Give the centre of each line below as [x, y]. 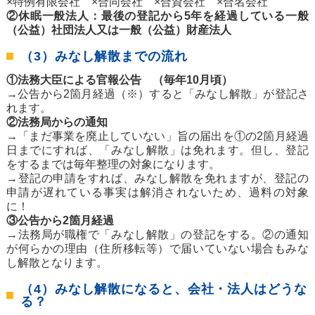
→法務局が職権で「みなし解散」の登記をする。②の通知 [157, 235]
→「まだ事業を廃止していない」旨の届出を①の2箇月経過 [157, 136]
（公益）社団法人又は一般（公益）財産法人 [119, 30]
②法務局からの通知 [57, 122]
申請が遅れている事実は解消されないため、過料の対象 [157, 193]
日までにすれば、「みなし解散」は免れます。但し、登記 [157, 150]
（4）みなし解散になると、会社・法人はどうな [164, 289]
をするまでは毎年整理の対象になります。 [113, 165]
